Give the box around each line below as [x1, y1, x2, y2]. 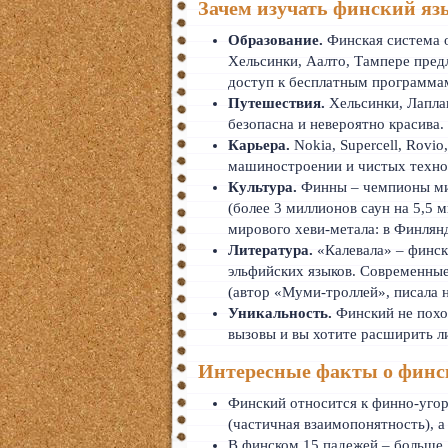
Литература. [228, 242, 314, 258]
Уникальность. [228, 305, 333, 321]
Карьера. [228, 137, 291, 153]
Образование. [228, 32, 324, 48]
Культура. [228, 179, 298, 195]
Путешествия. [228, 95, 326, 111]
